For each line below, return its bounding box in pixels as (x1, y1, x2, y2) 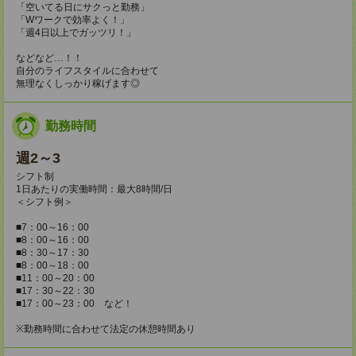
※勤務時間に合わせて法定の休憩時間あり (16, 323, 195, 335)
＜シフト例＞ (16, 195, 73, 207)
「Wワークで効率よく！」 (16, 14, 130, 25)
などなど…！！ (16, 52, 83, 64)
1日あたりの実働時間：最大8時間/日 (16, 183, 172, 195)
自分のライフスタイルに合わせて (16, 64, 159, 76)
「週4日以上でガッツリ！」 (16, 26, 136, 38)
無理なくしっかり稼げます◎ (16, 77, 140, 89)
